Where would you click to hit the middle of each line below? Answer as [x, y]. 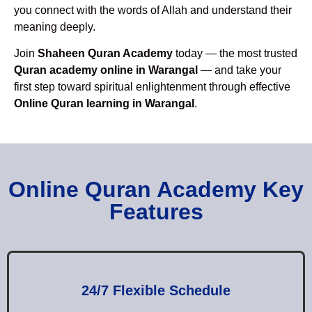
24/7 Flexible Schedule [156, 290]
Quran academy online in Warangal [106, 70]
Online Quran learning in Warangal [104, 104]
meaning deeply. [55, 26]
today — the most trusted [235, 54]
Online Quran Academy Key [156, 189]
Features [156, 211]
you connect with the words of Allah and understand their [153, 10]
